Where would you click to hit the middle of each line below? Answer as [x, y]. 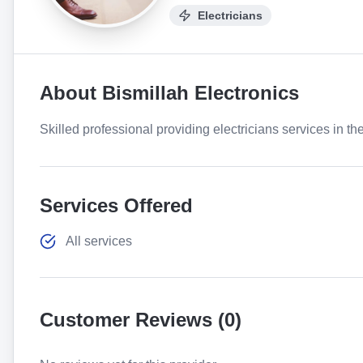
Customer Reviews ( [132, 320]
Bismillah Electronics [201, 93]
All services [99, 241]
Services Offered [116, 205]
